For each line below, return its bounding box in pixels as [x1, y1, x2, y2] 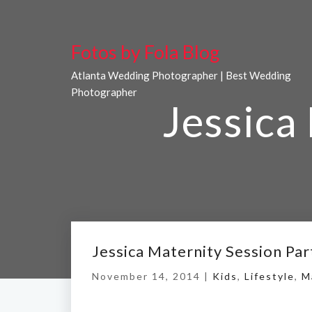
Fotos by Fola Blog [71, 40, 219, 63]
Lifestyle [244, 270, 295, 282]
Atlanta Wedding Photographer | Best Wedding [71, 69, 291, 81]
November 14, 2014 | [92, 270, 212, 282]
